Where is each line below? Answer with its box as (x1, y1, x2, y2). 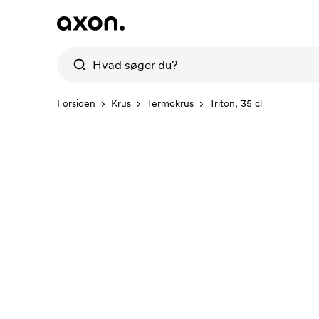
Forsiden (57, 97, 95, 110)
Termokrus (147, 97, 194, 110)
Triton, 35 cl (209, 97, 262, 110)
